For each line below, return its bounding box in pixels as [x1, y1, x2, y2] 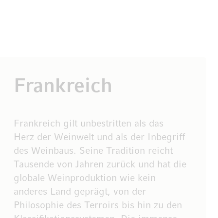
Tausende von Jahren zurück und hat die [14, 160, 187, 169]
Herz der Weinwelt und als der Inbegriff [14, 133, 185, 142]
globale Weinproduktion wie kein [14, 174, 156, 183]
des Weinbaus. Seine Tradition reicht [14, 146, 173, 156]
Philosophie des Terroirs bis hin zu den [14, 201, 182, 210]
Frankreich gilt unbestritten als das [14, 119, 164, 128]
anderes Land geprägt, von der [14, 187, 146, 197]
